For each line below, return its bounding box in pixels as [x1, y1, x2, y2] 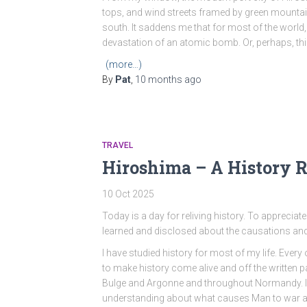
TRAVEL [102, 140, 134, 150]
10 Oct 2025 [102, 188, 155, 199]
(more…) [106, 58, 143, 70]
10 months [135, 73, 183, 85]
